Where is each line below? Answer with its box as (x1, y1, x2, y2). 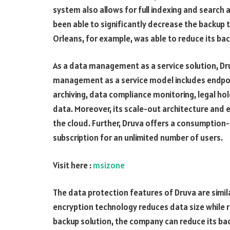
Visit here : (53, 159, 93, 171)
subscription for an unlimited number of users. (53, 132, 223, 144)
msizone (93, 159, 125, 171)
